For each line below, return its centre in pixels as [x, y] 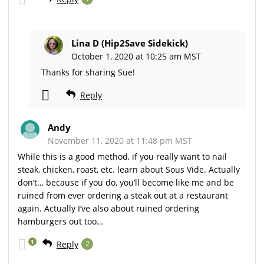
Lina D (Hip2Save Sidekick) [130, 43]
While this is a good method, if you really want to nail [122, 156]
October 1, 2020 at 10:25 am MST [136, 56]
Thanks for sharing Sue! [88, 72]
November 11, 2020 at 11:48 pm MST [120, 140]
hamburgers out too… [60, 221]
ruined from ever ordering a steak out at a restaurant [123, 195]
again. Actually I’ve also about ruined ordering [108, 208]
